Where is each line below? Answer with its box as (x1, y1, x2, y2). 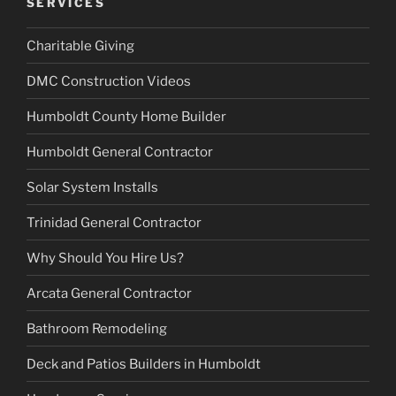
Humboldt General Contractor (27, 143, 213, 160)
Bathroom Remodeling (27, 320, 167, 337)
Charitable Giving (27, 37, 134, 54)
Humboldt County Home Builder (27, 108, 226, 125)
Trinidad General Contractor (27, 214, 202, 231)
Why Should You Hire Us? (27, 249, 184, 266)
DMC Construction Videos (27, 72, 191, 89)
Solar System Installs (27, 179, 158, 195)
